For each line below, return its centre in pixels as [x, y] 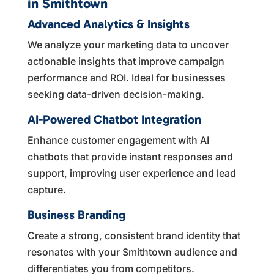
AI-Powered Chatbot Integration [114, 119]
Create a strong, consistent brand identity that [134, 235]
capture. [46, 189]
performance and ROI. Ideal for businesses [126, 77]
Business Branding [76, 214]
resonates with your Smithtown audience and [132, 252]
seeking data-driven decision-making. [116, 94]
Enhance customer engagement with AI [118, 140]
